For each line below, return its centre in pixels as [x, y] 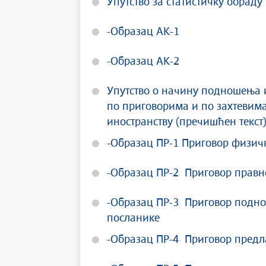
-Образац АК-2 [143, 62]
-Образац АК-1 [143, 32]
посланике [133, 218]
